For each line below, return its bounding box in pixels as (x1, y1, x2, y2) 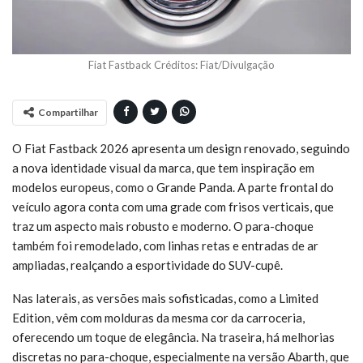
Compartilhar (38, 105, 98, 118)
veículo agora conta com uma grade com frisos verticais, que (12, 199, 334, 214)
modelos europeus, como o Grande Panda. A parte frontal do (12, 179, 334, 194)
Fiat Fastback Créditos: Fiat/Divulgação (88, 58, 275, 71)
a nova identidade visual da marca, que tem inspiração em (12, 160, 314, 175)
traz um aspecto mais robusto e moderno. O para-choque (12, 218, 314, 233)
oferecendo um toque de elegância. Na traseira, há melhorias (12, 329, 335, 344)
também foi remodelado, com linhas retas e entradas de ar (12, 237, 318, 253)
